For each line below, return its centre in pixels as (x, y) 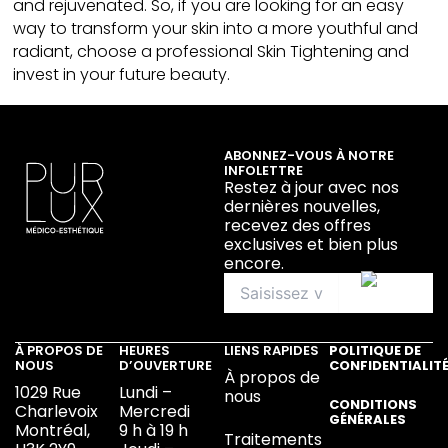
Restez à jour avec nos (311, 188)
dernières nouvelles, (302, 207)
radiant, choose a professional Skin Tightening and (211, 52)
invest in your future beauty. (122, 75)
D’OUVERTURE (166, 366)
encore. (254, 264)
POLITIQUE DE (374, 351)
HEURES (145, 351)
